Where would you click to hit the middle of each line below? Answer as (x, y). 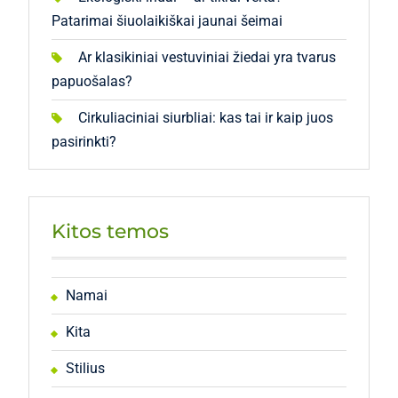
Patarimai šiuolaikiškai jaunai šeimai (167, 21)
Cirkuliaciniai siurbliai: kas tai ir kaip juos (205, 118)
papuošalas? (92, 81)
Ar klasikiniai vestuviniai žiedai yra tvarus (207, 57)
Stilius (85, 368)
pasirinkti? (84, 142)
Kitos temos (110, 231)
